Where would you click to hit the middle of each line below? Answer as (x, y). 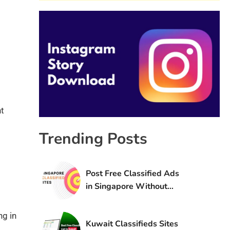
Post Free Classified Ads (132, 174)
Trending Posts (93, 139)
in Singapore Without (126, 187)
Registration (109, 199)
